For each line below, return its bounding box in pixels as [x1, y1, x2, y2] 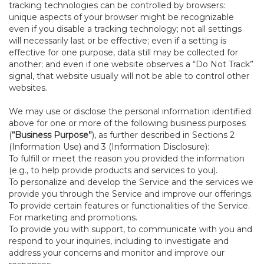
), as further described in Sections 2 [92, 130, 235, 140]
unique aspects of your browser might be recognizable [9, 12, 234, 22]
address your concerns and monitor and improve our [9, 247, 225, 258]
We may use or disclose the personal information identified [9, 106, 251, 117]
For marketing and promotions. [9, 212, 137, 223]
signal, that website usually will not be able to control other [9, 71, 249, 81]
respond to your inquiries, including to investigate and [9, 236, 229, 246]
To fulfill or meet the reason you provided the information [9, 153, 245, 164]
